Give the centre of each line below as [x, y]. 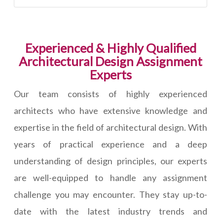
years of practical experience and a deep [110, 144]
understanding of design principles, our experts [110, 161]
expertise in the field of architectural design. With [110, 128]
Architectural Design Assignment [110, 61]
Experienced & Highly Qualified [110, 48]
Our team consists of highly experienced [110, 94]
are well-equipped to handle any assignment [110, 178]
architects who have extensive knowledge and [110, 111]
